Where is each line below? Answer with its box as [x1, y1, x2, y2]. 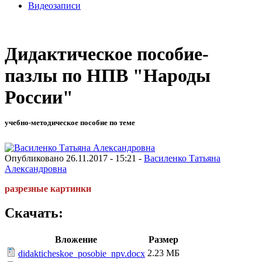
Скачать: [5, 205, 63, 221]
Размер [149, 235, 178, 245]
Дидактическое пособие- [5, 43, 209, 65]
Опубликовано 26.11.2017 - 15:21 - [5, 153, 144, 163]
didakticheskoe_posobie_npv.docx [18, 249, 145, 259]
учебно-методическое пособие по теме [5, 118, 135, 127]
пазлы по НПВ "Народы [5, 65, 211, 87]
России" [5, 87, 73, 108]
